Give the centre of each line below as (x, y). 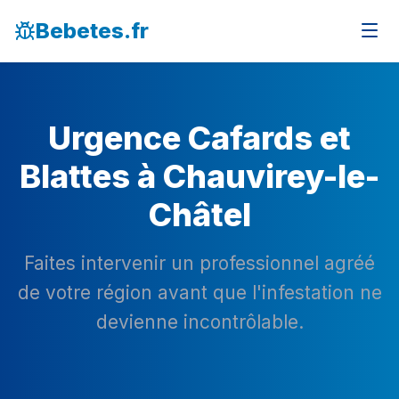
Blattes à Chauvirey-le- (199, 176)
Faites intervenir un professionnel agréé (199, 263)
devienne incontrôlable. (199, 322)
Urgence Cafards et (199, 138)
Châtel (199, 215)
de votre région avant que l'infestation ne (199, 293)
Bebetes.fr (92, 31)
